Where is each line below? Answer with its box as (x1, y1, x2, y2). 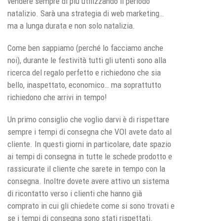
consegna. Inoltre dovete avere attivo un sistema (7, 176, 169, 186)
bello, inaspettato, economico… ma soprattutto (7, 79, 161, 90)
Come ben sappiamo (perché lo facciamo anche (7, 42, 163, 53)
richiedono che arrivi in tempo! (7, 92, 107, 102)
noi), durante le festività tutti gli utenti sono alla (7, 55, 166, 65)
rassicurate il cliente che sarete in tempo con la (7, 163, 165, 174)
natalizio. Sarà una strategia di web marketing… (7, 8, 164, 18)
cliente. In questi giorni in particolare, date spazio (7, 139, 171, 149)
